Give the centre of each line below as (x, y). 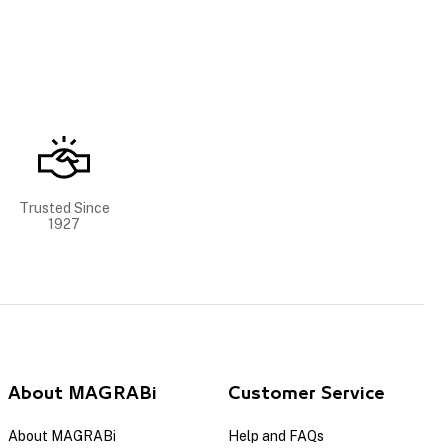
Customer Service (306, 393)
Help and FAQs (276, 435)
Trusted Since (64, 207)
